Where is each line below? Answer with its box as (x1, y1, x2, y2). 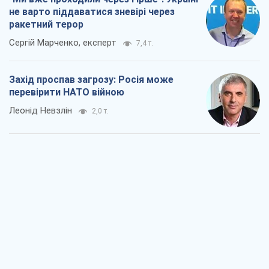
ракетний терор (9, 19, 83, 31)
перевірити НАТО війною (9, 86, 124, 98)
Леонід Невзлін (9, 105, 72, 116)
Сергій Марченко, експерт (9, 37, 116, 49)
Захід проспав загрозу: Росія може (9, 74, 174, 86)
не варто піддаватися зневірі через (9, 6, 175, 18)
